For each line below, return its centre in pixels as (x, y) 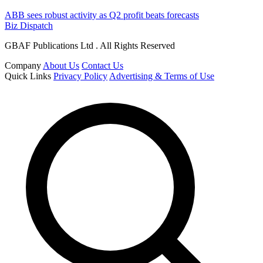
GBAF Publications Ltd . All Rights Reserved (90, 46)
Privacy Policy (80, 76)
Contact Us (102, 66)
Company (23, 66)
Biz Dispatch (29, 26)
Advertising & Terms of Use (162, 76)
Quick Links (28, 76)
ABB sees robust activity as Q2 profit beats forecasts (102, 15)
